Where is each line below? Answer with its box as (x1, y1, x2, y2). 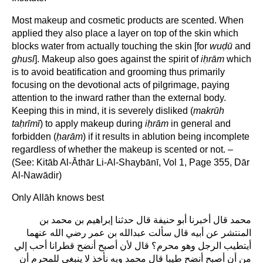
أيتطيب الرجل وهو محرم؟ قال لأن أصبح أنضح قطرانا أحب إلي (14, 241, 251, 251)
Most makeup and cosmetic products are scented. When (12, 15, 244, 26)
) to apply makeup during (40, 119, 145, 129)
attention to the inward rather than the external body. (12, 93, 226, 103)
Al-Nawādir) (12, 170, 62, 181)
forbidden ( (12, 131, 56, 142)
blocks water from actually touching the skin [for (12, 41, 210, 52)
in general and (168, 119, 231, 129)
